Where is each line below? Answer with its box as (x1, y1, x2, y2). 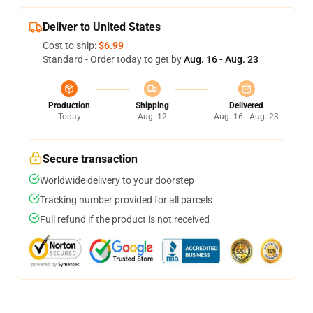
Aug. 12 (137, 112, 167, 122)
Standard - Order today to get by (43, 54, 184, 65)
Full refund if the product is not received (40, 214, 210, 225)
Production (48, 101, 90, 110)
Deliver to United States (43, 20, 161, 34)
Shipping (135, 101, 169, 110)
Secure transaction (43, 152, 138, 166)
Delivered (229, 101, 263, 110)
